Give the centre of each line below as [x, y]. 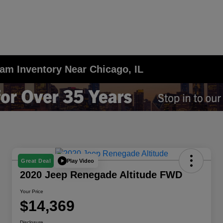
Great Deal [36, 161]
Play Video [80, 161]
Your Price [32, 192]
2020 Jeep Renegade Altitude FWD [101, 175]
